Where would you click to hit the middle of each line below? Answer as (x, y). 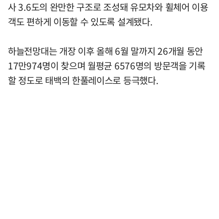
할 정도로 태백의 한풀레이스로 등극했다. (83, 80)
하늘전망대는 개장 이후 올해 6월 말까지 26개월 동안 (106, 51)
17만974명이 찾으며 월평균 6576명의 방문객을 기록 (107, 65)
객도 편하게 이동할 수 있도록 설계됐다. (80, 21)
